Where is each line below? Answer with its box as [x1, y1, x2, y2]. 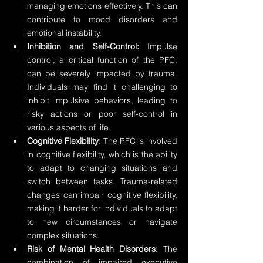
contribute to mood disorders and [27, 14, 177, 25]
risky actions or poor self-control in [27, 109, 177, 119]
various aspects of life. [27, 122, 111, 133]
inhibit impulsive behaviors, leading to [27, 95, 177, 106]
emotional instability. [27, 28, 102, 38]
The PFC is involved [101, 136, 177, 146]
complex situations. [27, 230, 99, 241]
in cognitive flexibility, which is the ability [27, 149, 177, 160]
